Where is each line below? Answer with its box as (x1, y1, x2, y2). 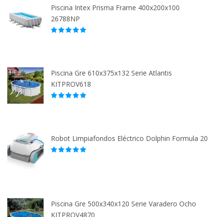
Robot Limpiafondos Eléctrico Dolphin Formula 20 (51, 134, 208, 143)
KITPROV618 (51, 79, 91, 89)
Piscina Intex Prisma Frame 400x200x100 (51, 3, 180, 13)
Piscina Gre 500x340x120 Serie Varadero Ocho (51, 199, 196, 209)
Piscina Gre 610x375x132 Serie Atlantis (51, 68, 172, 78)
